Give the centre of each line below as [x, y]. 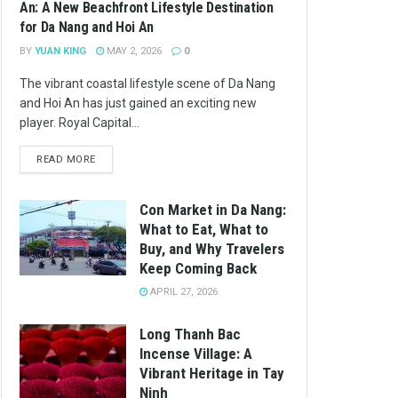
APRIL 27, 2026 [183, 291]
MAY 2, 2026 [133, 51]
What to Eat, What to [204, 229]
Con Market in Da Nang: [213, 209]
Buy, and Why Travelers [212, 248]
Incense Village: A [196, 353]
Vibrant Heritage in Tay [212, 373]
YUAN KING [60, 51]
